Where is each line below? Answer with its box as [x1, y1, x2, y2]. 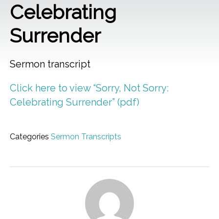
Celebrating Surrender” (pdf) [10, 96, 139, 108]
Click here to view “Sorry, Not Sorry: [10, 82, 169, 94]
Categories [10, 132, 51, 141]
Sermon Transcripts [51, 132, 121, 141]
